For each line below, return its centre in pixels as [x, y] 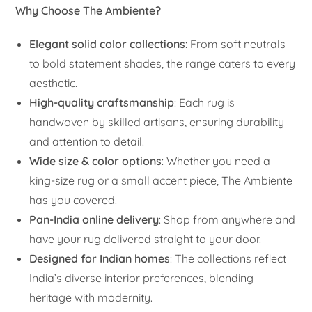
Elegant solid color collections [108, 44]
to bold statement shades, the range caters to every [163, 63]
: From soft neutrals [236, 44]
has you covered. [73, 200]
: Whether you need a [216, 161]
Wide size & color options [96, 161]
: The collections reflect [228, 258]
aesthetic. [54, 83]
